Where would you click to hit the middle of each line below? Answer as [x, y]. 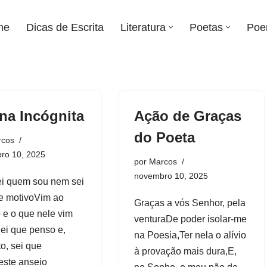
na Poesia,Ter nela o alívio [190, 235]
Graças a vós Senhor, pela [190, 203]
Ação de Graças [187, 116]
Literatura [143, 28]
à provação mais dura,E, [185, 251]
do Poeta [164, 137]
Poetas [206, 28]
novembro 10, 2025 [171, 176]
